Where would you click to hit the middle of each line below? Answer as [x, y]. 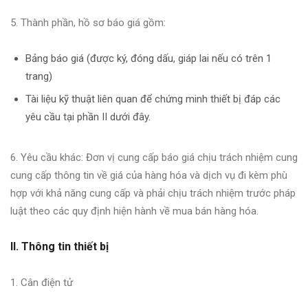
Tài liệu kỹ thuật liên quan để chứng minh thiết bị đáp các [153, 99]
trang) [39, 76]
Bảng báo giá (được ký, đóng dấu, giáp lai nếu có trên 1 [148, 58]
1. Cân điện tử [42, 282]
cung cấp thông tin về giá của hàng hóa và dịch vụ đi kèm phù [149, 175]
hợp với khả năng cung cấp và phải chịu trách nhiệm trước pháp [153, 193]
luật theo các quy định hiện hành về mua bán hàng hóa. [134, 211]
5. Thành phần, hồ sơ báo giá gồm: [88, 22]
